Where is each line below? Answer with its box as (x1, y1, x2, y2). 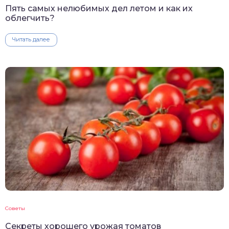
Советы (5, 205, 25, 212)
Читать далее (12, 36, 50, 43)
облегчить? (5, 13, 55, 24)
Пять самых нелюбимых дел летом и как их (5, 4, 193, 14)
